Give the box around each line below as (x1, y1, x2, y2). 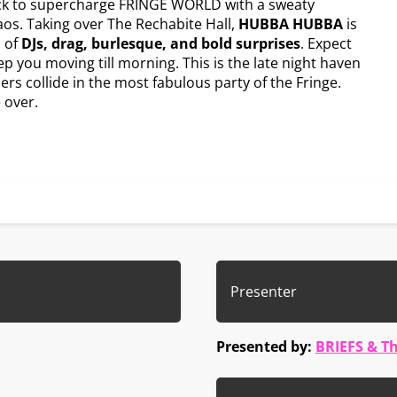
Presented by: (216, 336, 315, 356)
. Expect (300, 33, 352, 53)
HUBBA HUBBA (238, 13, 343, 34)
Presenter (230, 281, 297, 301)
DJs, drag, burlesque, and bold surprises (18, 33, 300, 53)
